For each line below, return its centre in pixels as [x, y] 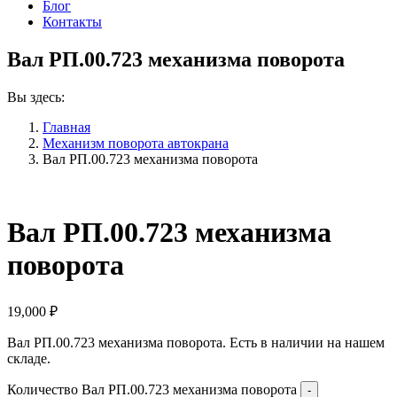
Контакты [72, 22]
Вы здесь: [36, 97]
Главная [66, 127]
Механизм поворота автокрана [136, 143]
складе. [29, 358]
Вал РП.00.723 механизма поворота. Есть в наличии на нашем [196, 342]
